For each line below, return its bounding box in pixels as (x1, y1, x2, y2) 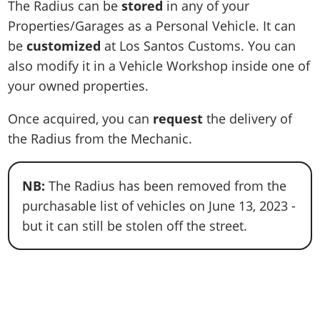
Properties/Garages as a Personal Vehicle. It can (8, 16, 296, 34)
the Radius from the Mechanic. (8, 129, 193, 147)
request (153, 109, 204, 127)
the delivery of (203, 109, 293, 127)
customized (26, 36, 101, 54)
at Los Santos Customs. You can (101, 36, 249, 54)
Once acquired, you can (8, 109, 154, 127)
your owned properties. (8, 76, 149, 94)
